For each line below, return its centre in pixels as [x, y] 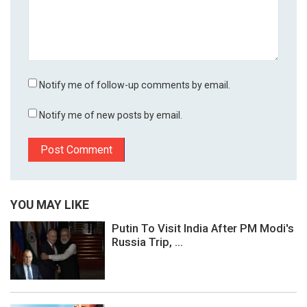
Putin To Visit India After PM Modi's [203, 229]
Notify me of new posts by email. [111, 115]
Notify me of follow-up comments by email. [135, 85]
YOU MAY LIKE [50, 205]
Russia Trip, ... [147, 242]
